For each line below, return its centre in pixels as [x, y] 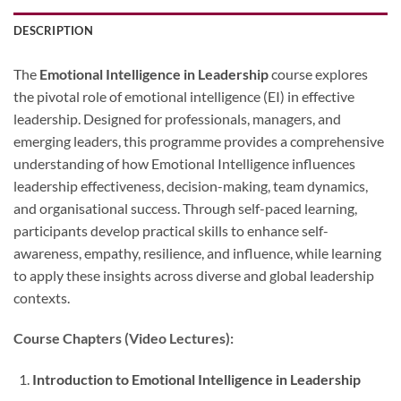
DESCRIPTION [53, 30]
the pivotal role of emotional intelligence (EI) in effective [184, 96]
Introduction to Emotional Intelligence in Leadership [196, 380]
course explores [318, 73]
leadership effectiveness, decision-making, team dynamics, [191, 185]
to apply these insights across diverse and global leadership [194, 275]
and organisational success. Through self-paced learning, [185, 208]
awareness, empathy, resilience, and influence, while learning [197, 252]
